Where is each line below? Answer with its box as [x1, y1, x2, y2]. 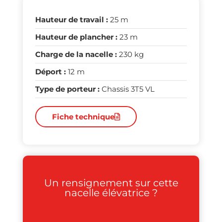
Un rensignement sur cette [44, 176, 178, 189]
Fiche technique [52, 111, 114, 121]
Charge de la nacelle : [35, 50, 117, 59]
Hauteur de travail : [35, 15, 108, 25]
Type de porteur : [35, 84, 100, 94]
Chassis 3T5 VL [99, 84, 155, 94]
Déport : [35, 67, 66, 77]
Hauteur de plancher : [35, 32, 117, 42]
